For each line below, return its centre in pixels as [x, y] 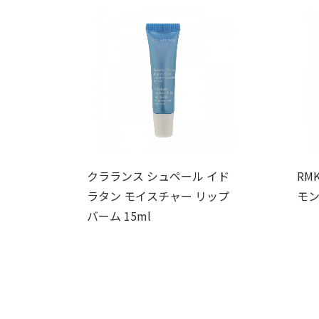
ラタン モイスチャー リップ [158, 195]
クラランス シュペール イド [158, 176]
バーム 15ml [119, 215]
